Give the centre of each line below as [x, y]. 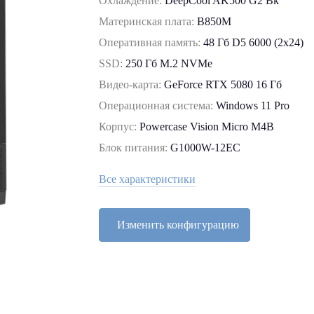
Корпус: [120, 127]
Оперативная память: [151, 42]
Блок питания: [135, 148]
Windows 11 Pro [253, 105]
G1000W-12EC [206, 148]
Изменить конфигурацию [178, 225]
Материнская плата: [148, 21]
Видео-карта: [132, 84]
